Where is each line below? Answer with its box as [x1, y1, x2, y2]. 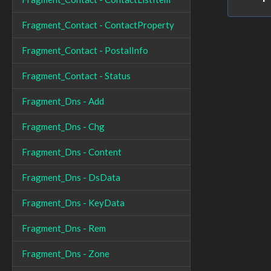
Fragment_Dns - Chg [22, 121, 105, 132]
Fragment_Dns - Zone [22, 248, 109, 259]
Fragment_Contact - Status [22, 70, 131, 81]
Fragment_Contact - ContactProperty [22, 19, 174, 30]
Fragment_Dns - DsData [22, 172, 120, 183]
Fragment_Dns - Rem [22, 223, 106, 233]
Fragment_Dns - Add [22, 96, 104, 106]
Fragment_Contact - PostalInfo [22, 45, 148, 56]
